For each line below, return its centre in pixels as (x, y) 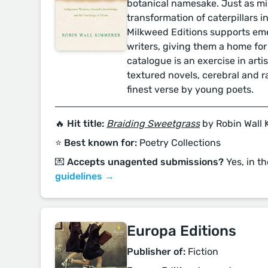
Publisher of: (156, 252)
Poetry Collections (179, 143)
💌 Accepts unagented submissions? (139, 162)
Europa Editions (182, 231)
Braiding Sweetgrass (153, 124)
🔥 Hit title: (80, 124)
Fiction (202, 252)
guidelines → (85, 176)
